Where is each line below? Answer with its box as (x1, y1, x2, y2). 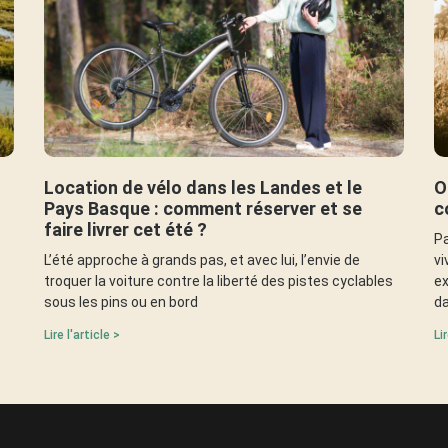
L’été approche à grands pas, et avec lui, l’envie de (44, 251, 360, 268)
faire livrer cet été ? (44, 218, 207, 240)
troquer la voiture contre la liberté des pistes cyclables (44, 272, 393, 289)
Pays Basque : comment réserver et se (44, 197, 362, 219)
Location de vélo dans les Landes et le (44, 176, 362, 198)
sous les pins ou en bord (44, 293, 198, 310)
